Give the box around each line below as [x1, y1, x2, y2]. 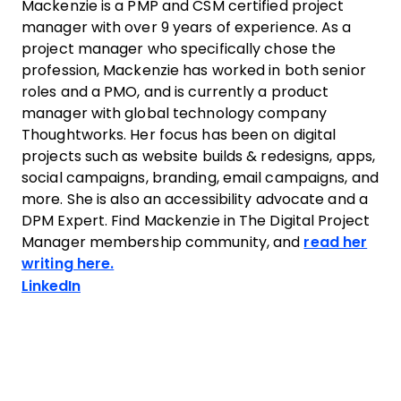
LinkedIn [21, 278, 81, 294]
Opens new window [80, 277, 222, 293]
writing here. [21, 256, 115, 271]
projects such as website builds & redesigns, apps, [21, 149, 376, 164]
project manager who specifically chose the [21, 41, 337, 56]
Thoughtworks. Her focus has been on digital [21, 127, 337, 142]
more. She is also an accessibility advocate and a [21, 192, 368, 207]
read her [303, 235, 368, 250]
